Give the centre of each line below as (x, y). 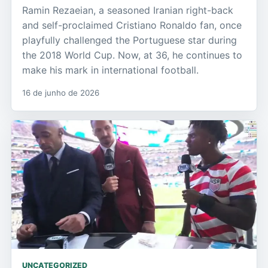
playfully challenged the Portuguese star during (130, 40)
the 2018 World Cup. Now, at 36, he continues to (132, 55)
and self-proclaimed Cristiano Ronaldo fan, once (132, 25)
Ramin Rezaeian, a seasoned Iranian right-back (128, 10)
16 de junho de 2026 (61, 93)
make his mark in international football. (110, 70)
